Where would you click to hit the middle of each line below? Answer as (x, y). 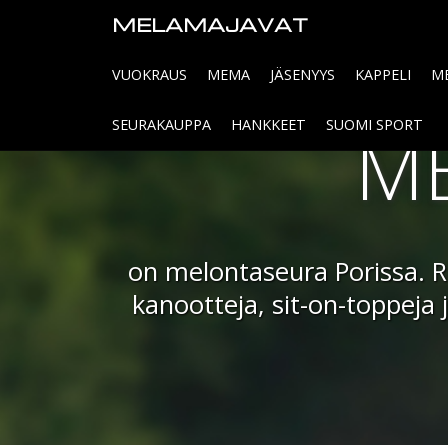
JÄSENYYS (302, 74)
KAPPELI (383, 74)
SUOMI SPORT (374, 124)
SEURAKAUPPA (161, 124)
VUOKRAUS (149, 74)
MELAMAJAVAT (210, 24)
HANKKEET (268, 124)
